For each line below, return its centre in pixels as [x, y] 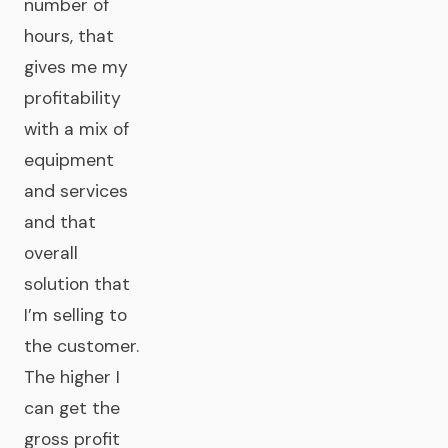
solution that [77, 284]
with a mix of [76, 129]
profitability [72, 98]
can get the [72, 408]
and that [60, 222]
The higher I [72, 377]
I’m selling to [75, 315]
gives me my [76, 67]
